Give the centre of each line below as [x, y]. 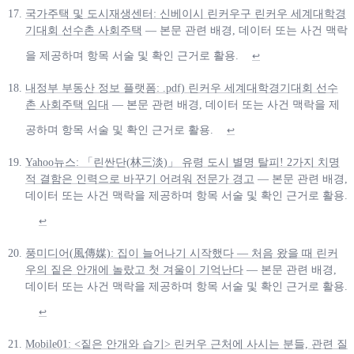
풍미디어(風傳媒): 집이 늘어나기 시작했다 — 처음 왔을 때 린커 [182, 253]
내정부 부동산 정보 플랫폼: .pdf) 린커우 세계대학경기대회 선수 [182, 88]
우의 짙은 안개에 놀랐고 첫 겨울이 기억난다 [134, 269]
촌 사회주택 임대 [67, 104]
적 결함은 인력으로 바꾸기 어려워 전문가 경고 [140, 179]
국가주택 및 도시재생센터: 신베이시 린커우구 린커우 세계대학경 [186, 13]
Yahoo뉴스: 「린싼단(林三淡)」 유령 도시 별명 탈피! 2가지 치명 [183, 162]
